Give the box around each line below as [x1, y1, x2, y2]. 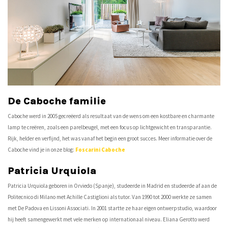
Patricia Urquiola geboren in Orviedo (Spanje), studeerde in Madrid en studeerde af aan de [8, 182, 217, 189]
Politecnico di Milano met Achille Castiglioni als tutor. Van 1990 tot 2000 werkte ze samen [8, 193, 212, 201]
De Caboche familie [8, 95, 106, 107]
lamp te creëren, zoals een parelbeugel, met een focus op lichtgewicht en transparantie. [8, 123, 212, 131]
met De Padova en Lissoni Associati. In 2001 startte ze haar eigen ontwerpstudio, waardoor [8, 204, 217, 212]
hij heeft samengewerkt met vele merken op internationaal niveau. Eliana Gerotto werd [8, 215, 210, 223]
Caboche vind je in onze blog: [8, 146, 75, 153]
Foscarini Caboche [75, 146, 125, 153]
